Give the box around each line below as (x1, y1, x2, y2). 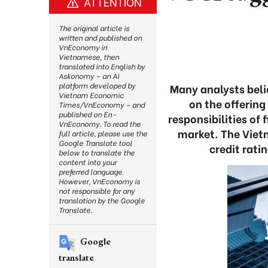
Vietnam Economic (59, 90, 124, 100)
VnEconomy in (59, 42, 107, 52)
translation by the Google (59, 195, 145, 205)
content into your (59, 157, 117, 167)
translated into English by (59, 61, 145, 71)
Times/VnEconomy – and (59, 99, 145, 109)
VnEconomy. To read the (59, 118, 141, 129)
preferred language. (59, 166, 124, 176)
